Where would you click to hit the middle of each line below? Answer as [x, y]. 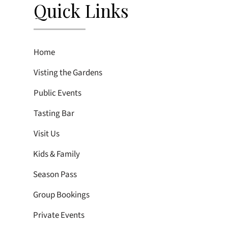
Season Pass [55, 174]
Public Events [57, 93]
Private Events [59, 215]
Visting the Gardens [68, 73]
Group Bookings [61, 195]
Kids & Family [56, 154]
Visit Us [46, 134]
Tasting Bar [54, 113]
